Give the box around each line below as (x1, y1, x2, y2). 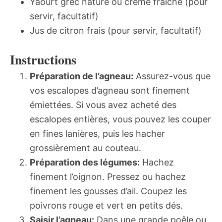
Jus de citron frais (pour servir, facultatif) (30, 25, 202, 36)
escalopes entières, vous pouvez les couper (30, 114, 211, 125)
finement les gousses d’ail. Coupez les (30, 186, 187, 197)
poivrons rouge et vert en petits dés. (30, 200, 183, 211)
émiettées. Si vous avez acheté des (30, 100, 176, 111)
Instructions (10, 50, 76, 69)
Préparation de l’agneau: (30, 71, 133, 82)
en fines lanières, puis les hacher (30, 128, 165, 139)
